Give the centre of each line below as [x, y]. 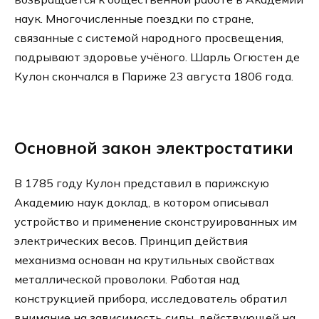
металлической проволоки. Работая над [127, 279]
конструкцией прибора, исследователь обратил [151, 299]
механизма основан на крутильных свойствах [145, 260]
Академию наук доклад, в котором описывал [141, 203]
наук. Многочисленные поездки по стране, [134, 19]
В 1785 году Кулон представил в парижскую [142, 183]
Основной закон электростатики [154, 148]
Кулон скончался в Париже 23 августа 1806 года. [154, 77]
